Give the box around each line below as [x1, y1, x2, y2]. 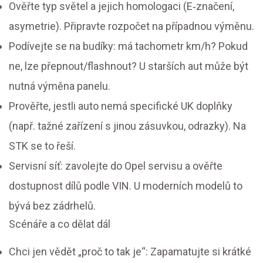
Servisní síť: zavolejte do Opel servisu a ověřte [9, 160, 222, 173]
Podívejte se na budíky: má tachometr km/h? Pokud [9, 40, 248, 53]
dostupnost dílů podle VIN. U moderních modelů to [9, 180, 242, 193]
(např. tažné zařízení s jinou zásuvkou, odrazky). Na [9, 120, 246, 133]
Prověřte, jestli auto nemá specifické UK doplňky [9, 100, 232, 113]
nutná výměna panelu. [9, 80, 110, 93]
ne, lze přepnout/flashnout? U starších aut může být [9, 60, 248, 73]
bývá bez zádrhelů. [9, 200, 96, 213]
